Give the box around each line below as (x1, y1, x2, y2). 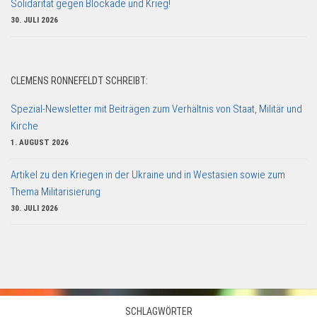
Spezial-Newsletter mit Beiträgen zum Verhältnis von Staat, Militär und (11, 102, 302, 115)
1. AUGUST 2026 (11, 137, 69, 147)
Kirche (11, 119, 38, 132)
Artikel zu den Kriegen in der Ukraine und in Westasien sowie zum (11, 168, 285, 181)
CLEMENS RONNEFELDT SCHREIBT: (11, 74, 148, 86)
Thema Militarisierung (11, 185, 100, 198)
